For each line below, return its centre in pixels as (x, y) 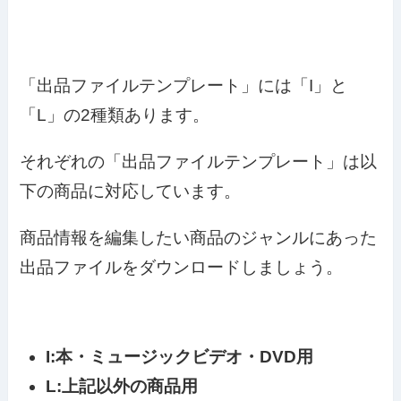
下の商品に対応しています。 (131, 191)
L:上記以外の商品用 (121, 386)
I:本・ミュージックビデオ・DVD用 (179, 357)
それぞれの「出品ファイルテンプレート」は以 (199, 161)
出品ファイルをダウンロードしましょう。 (182, 267)
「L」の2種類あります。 (115, 115)
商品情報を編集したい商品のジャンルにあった (199, 237)
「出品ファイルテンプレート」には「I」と (184, 85)
